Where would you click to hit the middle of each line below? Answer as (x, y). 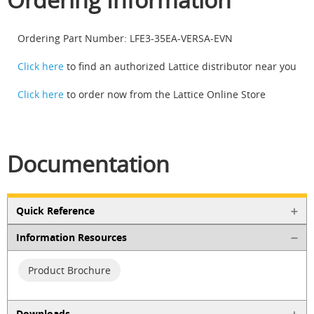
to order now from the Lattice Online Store (165, 94)
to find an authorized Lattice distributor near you (180, 66)
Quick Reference (55, 210)
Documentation (88, 163)
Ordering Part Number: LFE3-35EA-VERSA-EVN (125, 38)
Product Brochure (69, 271)
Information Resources (71, 238)
